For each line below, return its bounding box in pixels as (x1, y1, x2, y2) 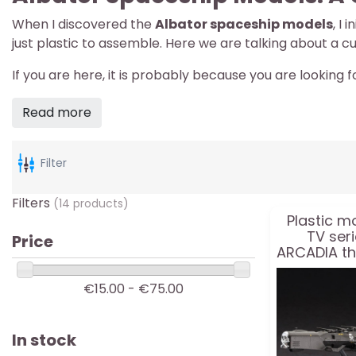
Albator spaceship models (155, 15, 333, 33)
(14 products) (53, 195, 129, 211)
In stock (12, 329, 76, 352)
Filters (12, 194, 53, 212)
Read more (22, 103, 91, 122)
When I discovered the (12, 15, 155, 33)
